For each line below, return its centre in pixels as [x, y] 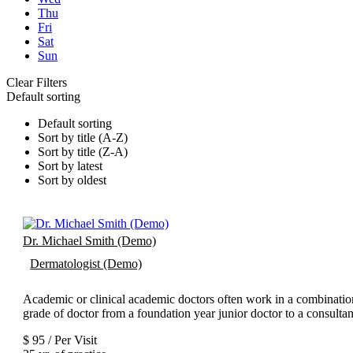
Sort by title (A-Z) [83, 138]
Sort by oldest [72, 180]
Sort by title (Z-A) [83, 152]
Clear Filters [37, 83]
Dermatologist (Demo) [86, 264]
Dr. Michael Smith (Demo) [89, 241]
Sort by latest [70, 166]
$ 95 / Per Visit [60, 340]
